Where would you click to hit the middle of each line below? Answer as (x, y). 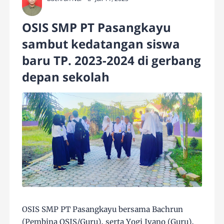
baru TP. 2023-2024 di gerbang (112, 60)
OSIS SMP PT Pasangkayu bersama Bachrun (103, 209)
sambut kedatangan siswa (101, 44)
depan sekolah (69, 77)
